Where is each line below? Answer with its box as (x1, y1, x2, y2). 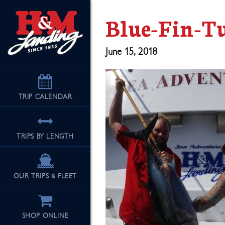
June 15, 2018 (105, 46, 157, 57)
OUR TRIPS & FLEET (13, 172, 77, 181)
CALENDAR (35, 92, 72, 101)
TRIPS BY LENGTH (17, 132, 74, 141)
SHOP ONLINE (22, 211, 69, 220)
